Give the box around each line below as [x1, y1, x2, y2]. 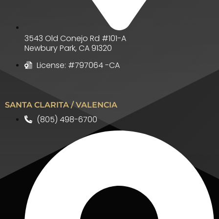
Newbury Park [24, 42, 75, 54]
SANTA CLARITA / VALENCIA [5, 100, 117, 109]
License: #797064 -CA [37, 59, 120, 71]
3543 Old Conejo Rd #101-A [24, 32, 126, 44]
